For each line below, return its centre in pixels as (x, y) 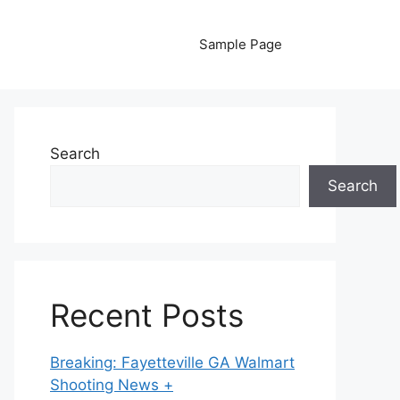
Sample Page (241, 44)
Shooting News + (112, 385)
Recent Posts (147, 315)
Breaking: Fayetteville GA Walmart (172, 362)
